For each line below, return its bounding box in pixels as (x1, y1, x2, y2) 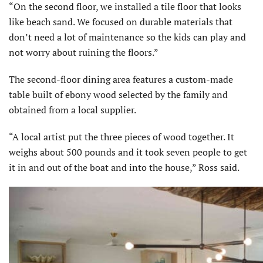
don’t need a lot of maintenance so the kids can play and (9, 31, 246, 44)
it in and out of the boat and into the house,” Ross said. (9, 161, 240, 174)
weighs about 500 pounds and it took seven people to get (9, 146, 247, 159)
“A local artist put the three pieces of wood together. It (9, 130, 234, 144)
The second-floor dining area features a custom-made (9, 73, 233, 86)
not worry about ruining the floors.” (9, 46, 159, 59)
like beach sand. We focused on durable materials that (9, 15, 232, 29)
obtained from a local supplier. (9, 103, 136, 117)
